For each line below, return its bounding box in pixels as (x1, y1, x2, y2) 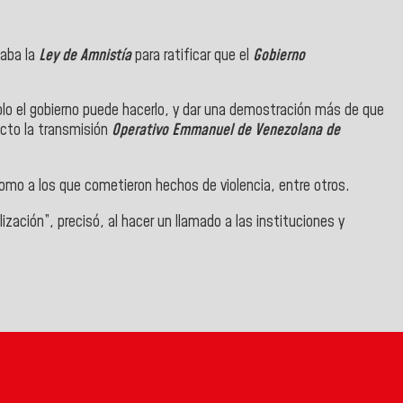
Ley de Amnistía (39, 44, 131, 67)
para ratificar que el (135, 44, 253, 67)
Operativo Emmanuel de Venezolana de (112, 120, 340, 142)
